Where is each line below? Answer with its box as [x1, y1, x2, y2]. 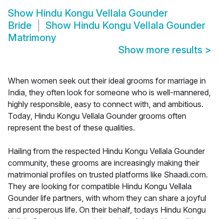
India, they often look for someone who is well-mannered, [8, 88, 211, 98]
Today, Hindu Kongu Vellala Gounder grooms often [8, 111, 186, 121]
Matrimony [8, 32, 56, 44]
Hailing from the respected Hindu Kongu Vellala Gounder [8, 146, 205, 156]
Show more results [118, 44, 205, 56]
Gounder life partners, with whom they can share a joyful [8, 193, 206, 203]
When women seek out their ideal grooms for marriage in [8, 76, 206, 86]
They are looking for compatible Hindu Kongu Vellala [8, 181, 192, 192]
